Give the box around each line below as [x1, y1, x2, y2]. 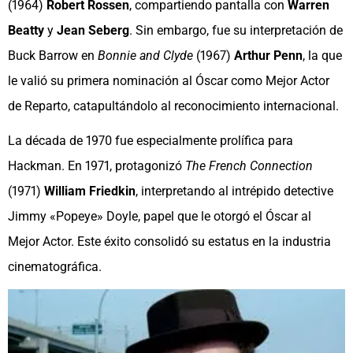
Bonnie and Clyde [98, 48, 193, 64]
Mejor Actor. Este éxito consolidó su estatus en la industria [8, 234, 331, 250]
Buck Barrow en [8, 48, 98, 64]
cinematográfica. [8, 259, 102, 275]
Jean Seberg [57, 23, 129, 39]
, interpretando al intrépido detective [136, 184, 333, 199]
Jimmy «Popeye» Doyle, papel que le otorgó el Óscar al [8, 209, 311, 225]
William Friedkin [44, 184, 136, 199]
